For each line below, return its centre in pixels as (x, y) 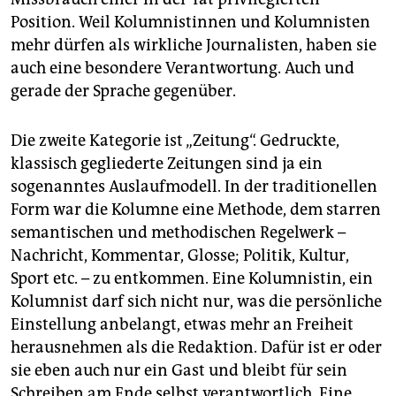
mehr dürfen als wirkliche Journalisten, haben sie (194, 46)
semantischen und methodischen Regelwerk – (178, 233)
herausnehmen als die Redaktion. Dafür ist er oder (196, 348)
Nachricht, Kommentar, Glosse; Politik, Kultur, (180, 256)
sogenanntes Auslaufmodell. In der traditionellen (194, 187)
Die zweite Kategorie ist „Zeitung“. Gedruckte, (175, 141)
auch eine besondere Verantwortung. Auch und (183, 69)
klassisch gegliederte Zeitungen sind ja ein (167, 164)
